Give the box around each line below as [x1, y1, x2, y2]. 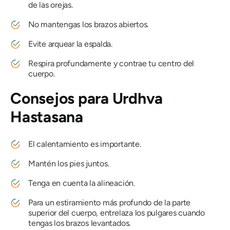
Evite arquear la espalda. [28, 39, 112, 49]
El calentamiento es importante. [28, 139, 141, 149]
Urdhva [112, 89, 163, 108]
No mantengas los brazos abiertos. [28, 20, 149, 30]
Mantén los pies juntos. [28, 159, 109, 169]
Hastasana [10, 107, 83, 127]
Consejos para [10, 89, 112, 108]
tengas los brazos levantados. [28, 218, 131, 228]
